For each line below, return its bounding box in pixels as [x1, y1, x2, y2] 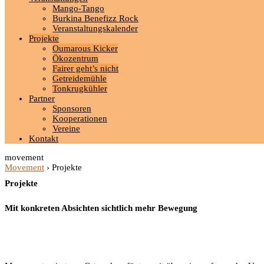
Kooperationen [52, 114, 107, 123]
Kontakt [29, 134, 58, 143]
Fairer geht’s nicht [52, 64, 118, 73]
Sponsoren [52, 104, 91, 113]
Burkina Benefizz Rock [52, 14, 138, 23]
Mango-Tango [52, 4, 104, 13]
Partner [29, 94, 55, 103]
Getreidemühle [52, 74, 107, 83]
